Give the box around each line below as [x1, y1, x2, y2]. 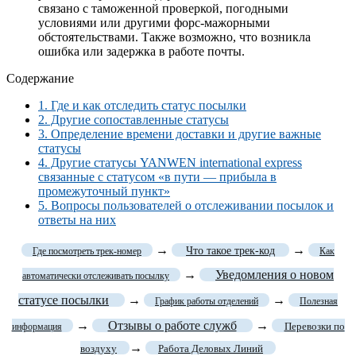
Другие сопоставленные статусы [48, 113, 229, 127]
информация [11, 321, 62, 333]
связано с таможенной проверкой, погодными [38, 2, 288, 16]
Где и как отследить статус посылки [48, 99, 246, 113]
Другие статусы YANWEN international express [48, 156, 302, 170]
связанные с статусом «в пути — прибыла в [38, 170, 277, 184]
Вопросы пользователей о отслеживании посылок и [48, 199, 334, 213]
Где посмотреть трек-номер [33, 246, 141, 257]
